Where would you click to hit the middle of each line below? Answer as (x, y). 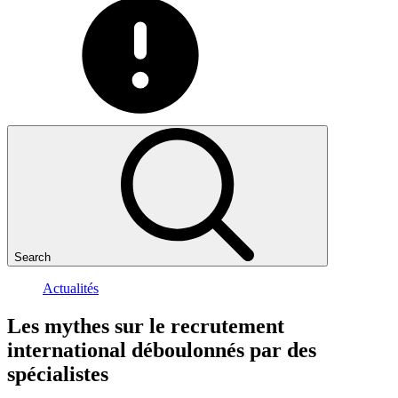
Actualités (71, 288)
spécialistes (58, 374)
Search (32, 257)
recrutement (227, 326)
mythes (77, 326)
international (67, 350)
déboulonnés (188, 350)
